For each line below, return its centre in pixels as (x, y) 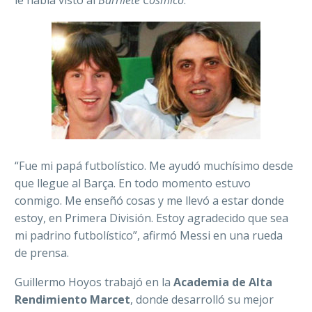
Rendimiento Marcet (72, 300)
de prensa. (42, 252)
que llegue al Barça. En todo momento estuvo (133, 183)
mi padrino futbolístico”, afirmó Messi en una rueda (149, 235)
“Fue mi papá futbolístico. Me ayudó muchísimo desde (154, 165)
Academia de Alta (223, 282)
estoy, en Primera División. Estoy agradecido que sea (151, 218)
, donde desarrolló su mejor (202, 300)
